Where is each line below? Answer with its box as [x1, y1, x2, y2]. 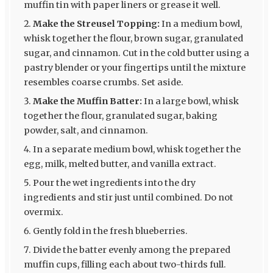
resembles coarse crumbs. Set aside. [23, 76, 183, 88]
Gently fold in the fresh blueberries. [32, 225, 188, 236]
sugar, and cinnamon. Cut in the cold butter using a [23, 47, 249, 58]
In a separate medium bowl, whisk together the [32, 143, 241, 155]
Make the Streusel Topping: [32, 18, 160, 29]
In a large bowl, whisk [141, 95, 239, 107]
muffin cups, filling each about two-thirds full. [23, 258, 226, 270]
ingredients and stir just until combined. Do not [23, 191, 233, 203]
